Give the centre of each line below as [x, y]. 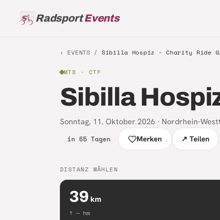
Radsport [59, 18]
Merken [149, 139]
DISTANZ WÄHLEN [89, 169]
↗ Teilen [195, 139]
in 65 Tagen [89, 139]
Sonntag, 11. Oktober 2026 [108, 122]
